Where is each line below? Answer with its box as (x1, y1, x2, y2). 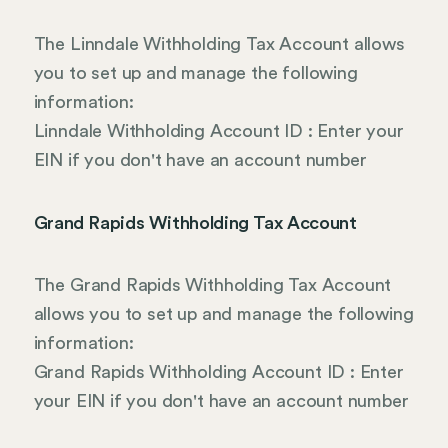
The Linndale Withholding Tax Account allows (33, 34, 405, 53)
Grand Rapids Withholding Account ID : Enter (33, 363, 404, 382)
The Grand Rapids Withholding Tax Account (33, 276, 392, 295)
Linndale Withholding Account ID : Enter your (33, 121, 404, 140)
